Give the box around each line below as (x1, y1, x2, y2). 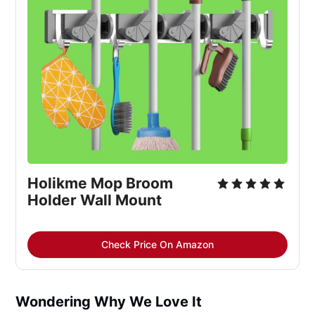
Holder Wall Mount (27, 191, 162, 209)
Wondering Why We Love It (15, 292, 202, 310)
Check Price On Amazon (101, 238, 214, 250)
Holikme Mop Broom (27, 174, 174, 192)
